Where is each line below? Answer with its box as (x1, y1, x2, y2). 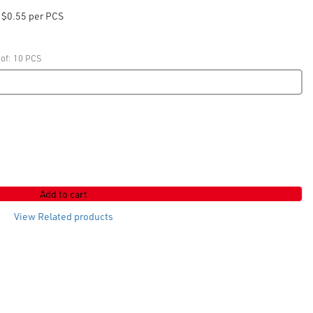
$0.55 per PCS (1, 9, 64, 22)
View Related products (14, 210, 114, 223)
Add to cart (40, 187, 88, 201)
